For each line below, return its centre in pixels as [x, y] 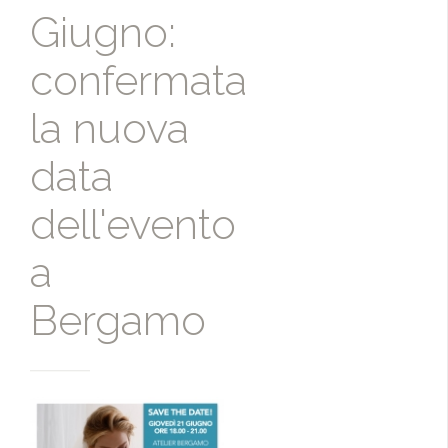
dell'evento [133, 225]
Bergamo [118, 321]
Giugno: [103, 33]
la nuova [109, 129]
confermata [138, 81]
